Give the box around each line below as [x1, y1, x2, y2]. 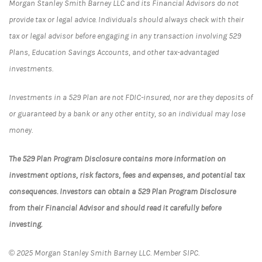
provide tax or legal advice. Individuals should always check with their [9, 15, 244, 25]
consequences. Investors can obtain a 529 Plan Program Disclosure [9, 187, 236, 196]
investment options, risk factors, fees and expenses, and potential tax [9, 170, 244, 180]
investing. [9, 219, 42, 229]
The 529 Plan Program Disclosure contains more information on [9, 154, 226, 164]
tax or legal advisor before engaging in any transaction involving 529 [9, 31, 241, 41]
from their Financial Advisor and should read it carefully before [9, 203, 221, 213]
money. [9, 125, 33, 135]
